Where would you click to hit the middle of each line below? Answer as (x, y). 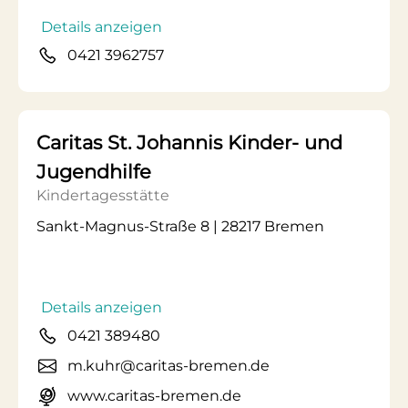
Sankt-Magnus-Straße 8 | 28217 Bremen (180, 226)
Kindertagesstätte (103, 195)
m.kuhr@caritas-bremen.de (168, 366)
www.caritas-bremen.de (154, 396)
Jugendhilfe (94, 172)
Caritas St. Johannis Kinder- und (189, 143)
